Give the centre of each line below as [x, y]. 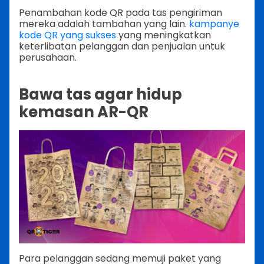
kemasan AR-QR [84, 112]
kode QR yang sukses [67, 35]
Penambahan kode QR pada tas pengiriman [121, 12]
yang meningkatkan [164, 35]
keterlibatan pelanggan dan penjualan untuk [122, 46]
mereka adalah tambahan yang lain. [104, 24]
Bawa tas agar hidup [100, 95]
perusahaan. [48, 57]
